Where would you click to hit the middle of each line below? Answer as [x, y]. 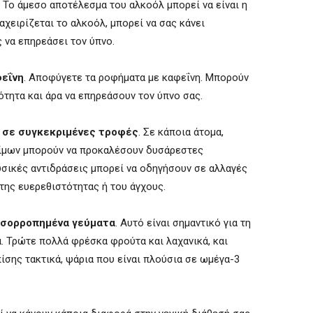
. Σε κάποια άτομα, [181, 132]
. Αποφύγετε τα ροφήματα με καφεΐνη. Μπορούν [136, 78]
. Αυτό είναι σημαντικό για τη [183, 223]
